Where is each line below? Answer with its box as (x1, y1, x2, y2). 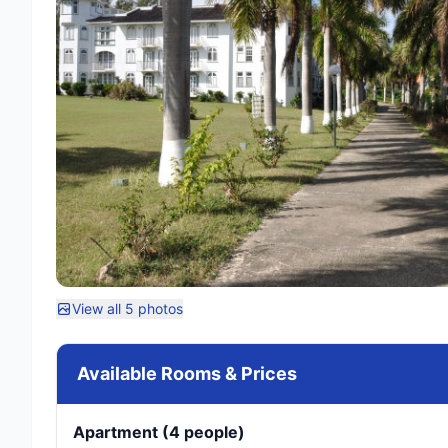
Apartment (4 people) (73, 422, 245, 442)
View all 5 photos (72, 300, 183, 317)
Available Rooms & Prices (77, 363, 297, 384)
